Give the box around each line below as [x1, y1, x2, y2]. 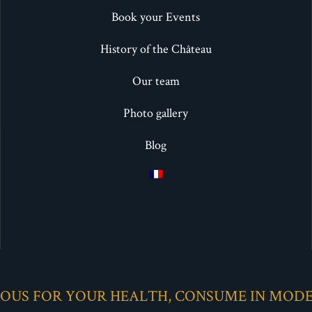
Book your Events [111, 8, 201, 25]
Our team [132, 72, 180, 89]
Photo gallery [123, 104, 189, 121]
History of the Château [100, 40, 212, 57]
